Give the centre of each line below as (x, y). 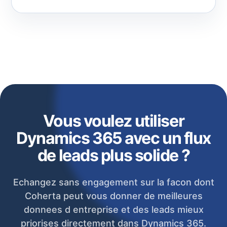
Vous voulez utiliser (113, 121)
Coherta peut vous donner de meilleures (113, 196)
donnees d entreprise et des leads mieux (113, 210)
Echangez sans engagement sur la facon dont (113, 182)
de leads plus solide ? (113, 155)
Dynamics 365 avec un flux (113, 138)
